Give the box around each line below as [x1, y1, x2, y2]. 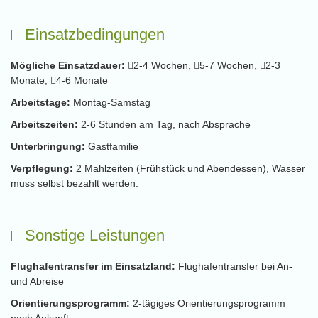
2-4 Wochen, [133, 60, 194, 71]
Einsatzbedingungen [25, 26, 165, 43]
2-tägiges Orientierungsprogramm [133, 297, 285, 309]
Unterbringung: [11, 141, 88, 152]
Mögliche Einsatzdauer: [11, 60, 128, 71]
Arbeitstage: [11, 97, 73, 108]
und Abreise [11, 275, 64, 287]
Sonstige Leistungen [25, 226, 165, 244]
